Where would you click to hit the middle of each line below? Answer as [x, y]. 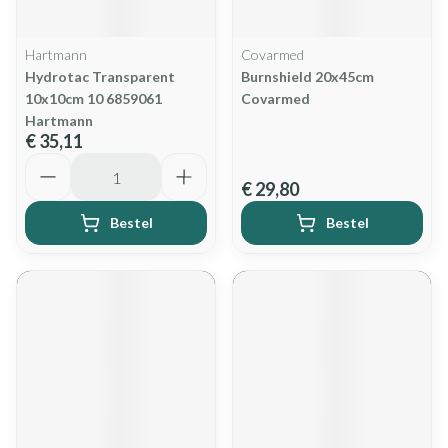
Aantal [48, 161]
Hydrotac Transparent [100, 76]
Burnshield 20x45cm [307, 76]
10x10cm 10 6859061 [93, 98]
